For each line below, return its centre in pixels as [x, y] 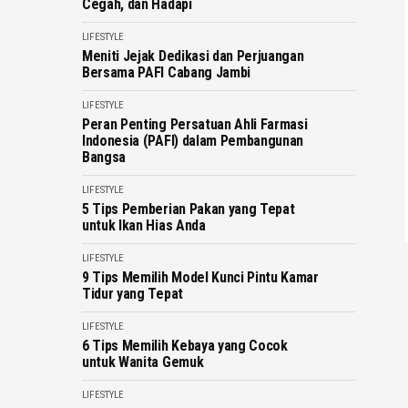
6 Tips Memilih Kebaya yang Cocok [185, 346]
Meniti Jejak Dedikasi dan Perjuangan [193, 56]
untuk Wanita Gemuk [143, 362]
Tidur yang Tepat [133, 294]
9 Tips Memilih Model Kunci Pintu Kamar [200, 277]
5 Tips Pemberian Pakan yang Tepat [189, 209]
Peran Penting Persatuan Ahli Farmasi [195, 124]
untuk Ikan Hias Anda [144, 225]
